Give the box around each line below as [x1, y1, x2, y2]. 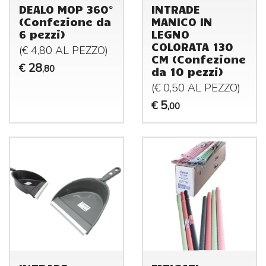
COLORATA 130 [151, 39, 234, 53]
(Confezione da [18, 14, 111, 28]
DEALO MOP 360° [18, 1, 113, 16]
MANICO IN [151, 14, 213, 28]
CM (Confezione [151, 51, 246, 66]
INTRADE [151, 1, 201, 16]
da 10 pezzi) [151, 64, 224, 78]
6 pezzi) [18, 26, 65, 41]
